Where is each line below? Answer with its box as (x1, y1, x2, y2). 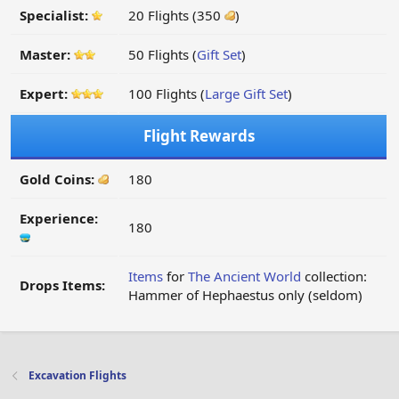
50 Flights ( (128, 45, 197, 64)
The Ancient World (188, 267, 301, 286)
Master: (20, 45, 74, 64)
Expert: (20, 85, 71, 103)
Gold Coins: (20, 170, 98, 189)
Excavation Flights (28, 368, 127, 384)
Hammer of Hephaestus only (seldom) (128, 286, 362, 305)
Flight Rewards (142, 126, 255, 147)
